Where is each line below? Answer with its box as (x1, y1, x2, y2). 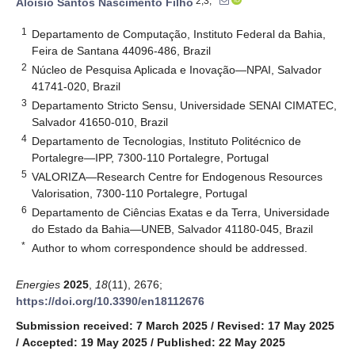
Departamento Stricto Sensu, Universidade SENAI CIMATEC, (32, 98, 338, 112)
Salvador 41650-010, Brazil (32, 115, 169, 128)
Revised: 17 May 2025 (217, 319, 334, 332)
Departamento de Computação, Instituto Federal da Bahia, (32, 27, 326, 40)
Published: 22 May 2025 (157, 335, 285, 349)
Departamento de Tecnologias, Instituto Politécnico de (32, 134, 302, 147)
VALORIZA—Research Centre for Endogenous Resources (32, 170, 323, 183)
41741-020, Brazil (32, 79, 121, 93)
